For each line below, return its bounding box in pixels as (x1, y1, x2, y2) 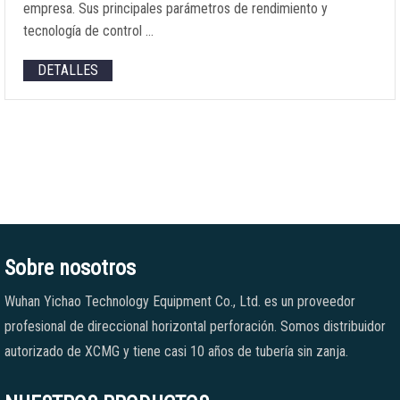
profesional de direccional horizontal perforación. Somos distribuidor (4, 318, 386, 335)
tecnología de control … (23, 22, 154, 39)
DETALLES (37, 62, 98, 79)
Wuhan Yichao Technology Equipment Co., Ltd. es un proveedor (4, 293, 355, 310)
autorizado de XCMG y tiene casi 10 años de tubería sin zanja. (4, 343, 348, 360)
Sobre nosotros (4, 255, 136, 280)
